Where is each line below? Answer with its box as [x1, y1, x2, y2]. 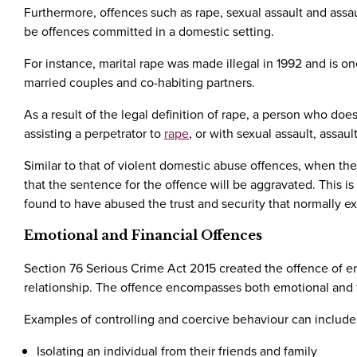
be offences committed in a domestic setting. [24, 22, 274, 41]
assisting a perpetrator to [24, 124, 164, 143]
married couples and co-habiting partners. [24, 73, 255, 92]
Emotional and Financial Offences [24, 227, 262, 244]
